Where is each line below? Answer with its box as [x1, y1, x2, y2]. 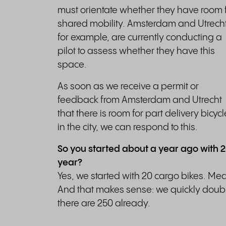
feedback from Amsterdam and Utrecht [58, 95, 222, 105]
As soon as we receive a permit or [58, 82, 199, 91]
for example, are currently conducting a [58, 33, 222, 42]
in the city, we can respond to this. [58, 123, 198, 132]
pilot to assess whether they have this [58, 46, 215, 56]
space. [58, 60, 87, 70]
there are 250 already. [58, 199, 150, 208]
